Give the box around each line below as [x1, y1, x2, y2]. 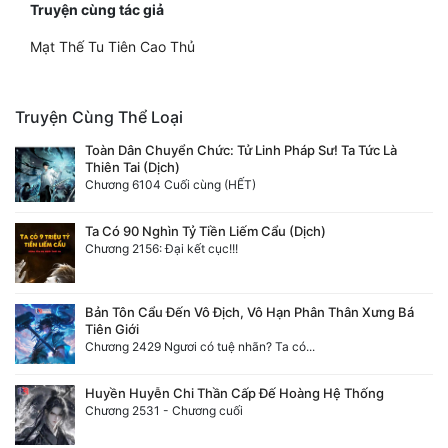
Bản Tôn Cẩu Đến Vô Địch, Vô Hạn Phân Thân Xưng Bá [85, 304, 414, 321]
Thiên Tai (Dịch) [85, 159, 180, 176]
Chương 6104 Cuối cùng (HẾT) [85, 177, 256, 193]
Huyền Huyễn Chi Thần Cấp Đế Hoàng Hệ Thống [85, 385, 384, 402]
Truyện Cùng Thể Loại [15, 107, 183, 128]
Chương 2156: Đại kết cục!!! [85, 241, 238, 257]
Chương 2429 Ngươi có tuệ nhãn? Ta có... [85, 339, 315, 355]
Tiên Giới [85, 321, 139, 338]
